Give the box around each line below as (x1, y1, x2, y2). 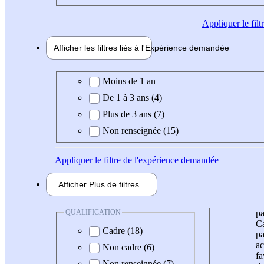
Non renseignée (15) (103, 125, 179, 136)
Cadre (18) (103, 226, 143, 236)
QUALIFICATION (65, 207, 121, 216)
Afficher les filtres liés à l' (54, 43, 145, 53)
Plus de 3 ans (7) (103, 108, 164, 119)
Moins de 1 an (103, 75, 156, 86)
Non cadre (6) (103, 242, 154, 253)
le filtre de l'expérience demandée (93, 154, 219, 165)
